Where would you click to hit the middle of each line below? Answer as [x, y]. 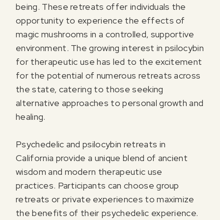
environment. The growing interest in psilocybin [110, 48]
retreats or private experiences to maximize [105, 199]
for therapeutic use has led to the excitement [109, 61]
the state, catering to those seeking [90, 89]
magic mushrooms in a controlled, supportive [105, 34]
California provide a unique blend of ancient [102, 158]
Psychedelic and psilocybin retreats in [91, 144]
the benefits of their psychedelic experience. [107, 213]
